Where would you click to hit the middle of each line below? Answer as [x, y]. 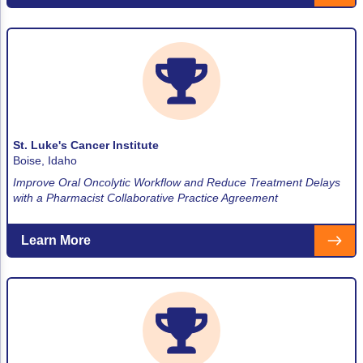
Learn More [56, 240]
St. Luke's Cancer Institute [86, 145]
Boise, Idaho [45, 160]
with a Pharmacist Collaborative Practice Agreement [145, 197]
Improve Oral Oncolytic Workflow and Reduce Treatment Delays [177, 182]
